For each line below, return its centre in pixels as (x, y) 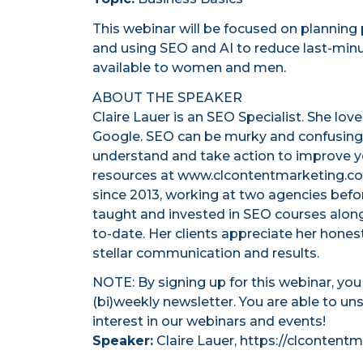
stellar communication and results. (206, 253)
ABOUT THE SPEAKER (167, 97)
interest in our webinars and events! (209, 322)
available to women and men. (189, 67)
